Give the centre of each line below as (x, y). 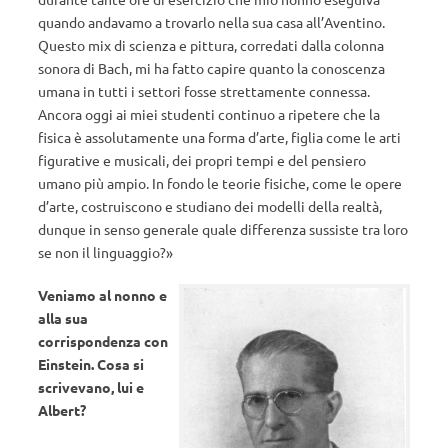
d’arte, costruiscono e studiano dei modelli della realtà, (210, 206)
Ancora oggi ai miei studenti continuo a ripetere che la (209, 114)
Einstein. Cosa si (91, 364)
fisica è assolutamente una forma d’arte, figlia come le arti (219, 137)
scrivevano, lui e (91, 387)
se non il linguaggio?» (105, 252)
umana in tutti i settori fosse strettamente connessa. (204, 91)
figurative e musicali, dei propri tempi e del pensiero (202, 160)
